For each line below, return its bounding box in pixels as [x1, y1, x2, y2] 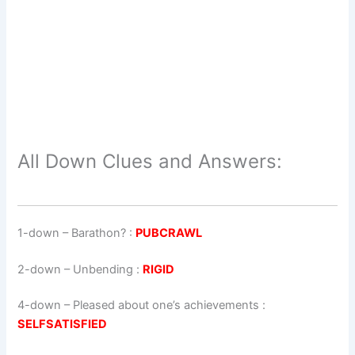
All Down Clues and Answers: [17, 149, 283, 173]
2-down [17, 261, 62, 277]
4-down [17, 298, 62, 313]
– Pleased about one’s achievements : [61, 298, 266, 313]
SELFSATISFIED [17, 317, 108, 332]
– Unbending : [61, 261, 143, 277]
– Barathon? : [59, 225, 136, 240]
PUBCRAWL [136, 225, 203, 240]
